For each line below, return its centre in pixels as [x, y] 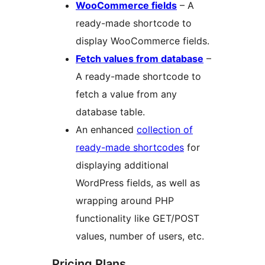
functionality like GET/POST [138, 218]
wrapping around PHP [125, 200]
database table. [110, 112]
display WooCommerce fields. [143, 41]
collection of [165, 129]
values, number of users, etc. [140, 236]
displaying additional [122, 165]
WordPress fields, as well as [138, 182]
